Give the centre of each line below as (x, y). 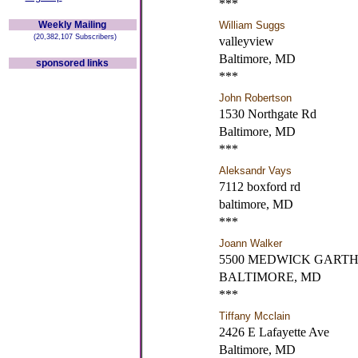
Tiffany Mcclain (254, 316)
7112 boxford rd (259, 187)
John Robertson (255, 98)
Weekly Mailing (72, 25)
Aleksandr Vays (255, 171)
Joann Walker (250, 243)
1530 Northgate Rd (267, 114)
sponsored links (72, 63)
